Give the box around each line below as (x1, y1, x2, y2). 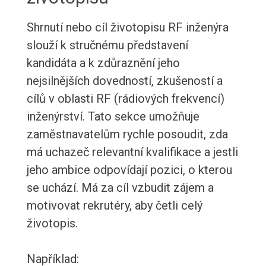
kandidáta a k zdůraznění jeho (26, 56, 180, 71)
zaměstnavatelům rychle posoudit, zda (26, 127, 228, 142)
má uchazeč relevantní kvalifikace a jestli (26, 145, 238, 160)
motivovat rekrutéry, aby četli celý (26, 198, 202, 213)
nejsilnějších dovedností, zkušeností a (26, 74, 223, 88)
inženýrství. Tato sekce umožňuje (26, 109, 199, 124)
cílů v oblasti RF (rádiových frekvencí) (26, 91, 224, 106)
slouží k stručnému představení (26, 38, 188, 53)
